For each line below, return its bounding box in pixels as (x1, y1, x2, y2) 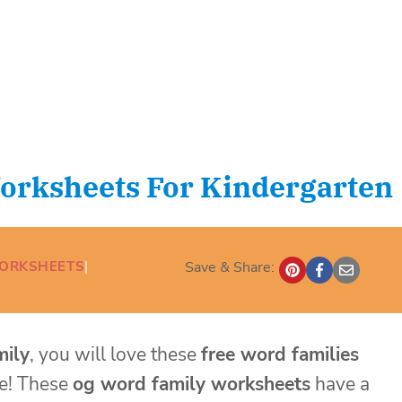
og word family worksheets (73, 371, 310, 397)
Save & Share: (184, 257, 275, 277)
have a (310, 371, 370, 397)
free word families (201, 341, 359, 367)
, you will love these (30, 341, 201, 367)
